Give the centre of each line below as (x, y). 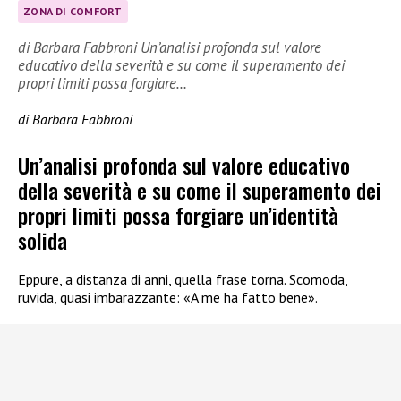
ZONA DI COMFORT (73, 12)
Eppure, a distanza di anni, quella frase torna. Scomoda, (183, 279)
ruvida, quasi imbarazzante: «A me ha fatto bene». (168, 297)
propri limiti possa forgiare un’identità (178, 214)
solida (43, 239)
